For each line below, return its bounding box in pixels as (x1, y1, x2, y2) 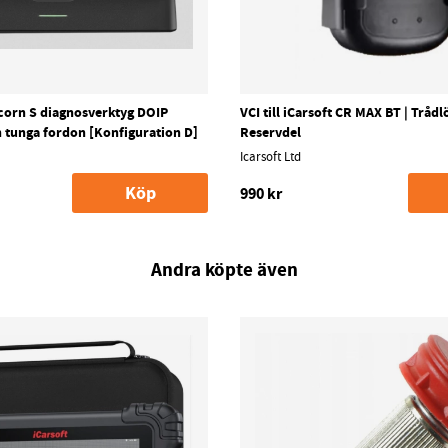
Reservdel (240, 122, 301, 143)
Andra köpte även (150, 257, 298, 283)
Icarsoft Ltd (240, 149, 301, 166)
